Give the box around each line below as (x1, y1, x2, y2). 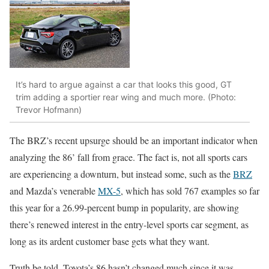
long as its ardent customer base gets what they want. (10, 235, 210, 248)
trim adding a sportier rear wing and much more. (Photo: (16, 91, 236, 102)
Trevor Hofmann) (16, 104, 82, 115)
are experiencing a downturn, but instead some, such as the (10, 168, 233, 181)
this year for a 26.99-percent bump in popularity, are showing (10, 201, 239, 214)
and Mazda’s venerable (10, 184, 98, 198)
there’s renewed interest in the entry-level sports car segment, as (10, 218, 249, 231)
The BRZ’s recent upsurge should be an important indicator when (10, 134, 258, 147)
